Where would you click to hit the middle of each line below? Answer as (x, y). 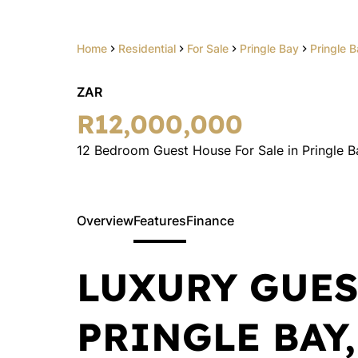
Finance (210, 221)
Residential (147, 48)
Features (160, 221)
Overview (105, 221)
